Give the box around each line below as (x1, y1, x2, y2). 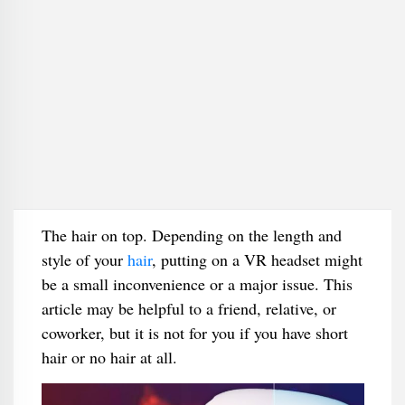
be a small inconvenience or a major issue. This (41, 273, 353, 295)
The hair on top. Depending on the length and (41, 224, 342, 246)
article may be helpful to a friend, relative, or (41, 297, 336, 319)
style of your (41, 249, 127, 270)
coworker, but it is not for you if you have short (41, 322, 348, 344)
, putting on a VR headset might (151, 249, 363, 270)
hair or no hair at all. (41, 346, 177, 368)
